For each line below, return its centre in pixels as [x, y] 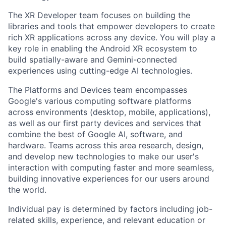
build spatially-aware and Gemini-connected [93, 59]
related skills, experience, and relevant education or [107, 220]
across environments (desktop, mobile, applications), [109, 112]
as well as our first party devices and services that [105, 123]
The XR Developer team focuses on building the [99, 15]
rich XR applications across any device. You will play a [112, 37]
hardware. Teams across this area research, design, [106, 145]
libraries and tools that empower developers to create [111, 26]
